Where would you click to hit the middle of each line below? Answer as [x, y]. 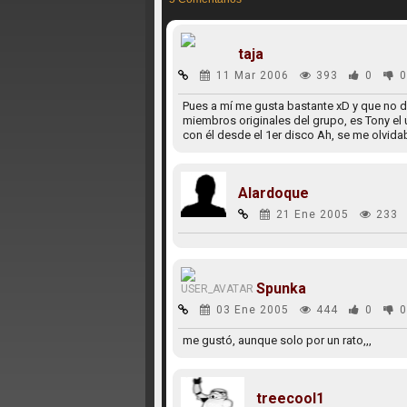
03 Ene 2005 [252, 310]
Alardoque [273, 193]
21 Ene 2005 [312, 214]
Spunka [281, 288]
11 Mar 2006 [252, 75]
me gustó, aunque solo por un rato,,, [277, 340]
